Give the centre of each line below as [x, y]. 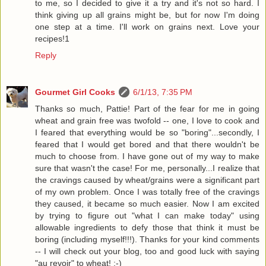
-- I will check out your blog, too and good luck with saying [147, 251]
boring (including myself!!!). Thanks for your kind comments [147, 240]
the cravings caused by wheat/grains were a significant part [147, 180]
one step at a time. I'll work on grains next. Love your [147, 27]
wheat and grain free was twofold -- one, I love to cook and [147, 121]
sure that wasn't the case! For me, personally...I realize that [147, 168]
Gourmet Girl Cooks [75, 92]
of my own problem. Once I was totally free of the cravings [147, 192]
